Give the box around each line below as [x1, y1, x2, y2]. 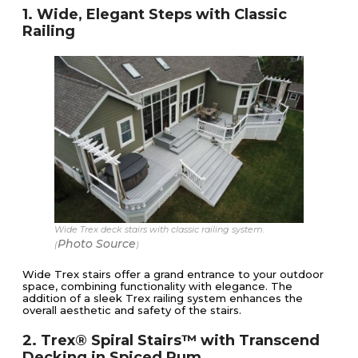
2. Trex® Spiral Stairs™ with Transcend [22, 331, 320, 349]
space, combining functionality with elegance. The [22, 279, 292, 292]
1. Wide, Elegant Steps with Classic [22, 6, 287, 24]
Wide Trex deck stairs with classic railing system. [54, 223, 265, 235]
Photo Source [58, 236, 136, 251]
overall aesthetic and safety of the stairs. [22, 303, 241, 316]
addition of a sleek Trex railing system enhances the [22, 291, 303, 304]
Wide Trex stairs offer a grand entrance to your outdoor [22, 267, 324, 280]
